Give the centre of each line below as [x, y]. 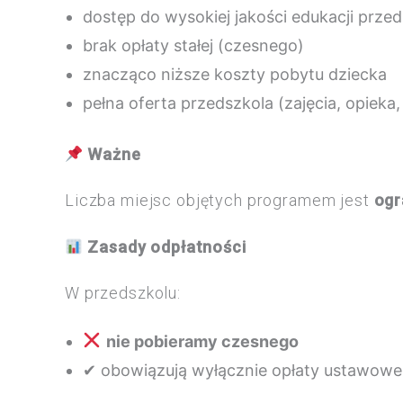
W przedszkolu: [123, 293]
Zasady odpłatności [167, 246]
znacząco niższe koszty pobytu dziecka [235, 75]
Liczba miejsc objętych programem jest [219, 201]
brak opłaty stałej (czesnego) [193, 46]
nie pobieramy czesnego [202, 341]
